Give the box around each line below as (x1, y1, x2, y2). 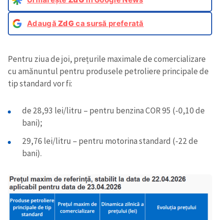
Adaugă (27, 18, 58, 28)
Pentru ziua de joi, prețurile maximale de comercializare (8, 53, 206, 64)
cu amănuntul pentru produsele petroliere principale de (8, 65, 209, 77)
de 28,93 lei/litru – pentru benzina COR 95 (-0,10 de (22, 105, 205, 116)
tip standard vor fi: (8, 78, 72, 89)
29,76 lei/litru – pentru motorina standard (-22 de (22, 135, 198, 146)
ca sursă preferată (74, 18, 144, 28)
